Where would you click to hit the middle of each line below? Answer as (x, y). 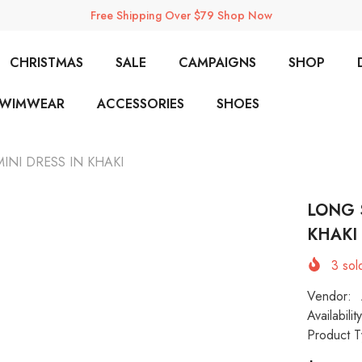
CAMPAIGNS (217, 63)
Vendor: (330, 297)
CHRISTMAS (46, 63)
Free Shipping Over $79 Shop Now (181, 15)
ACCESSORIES (141, 104)
